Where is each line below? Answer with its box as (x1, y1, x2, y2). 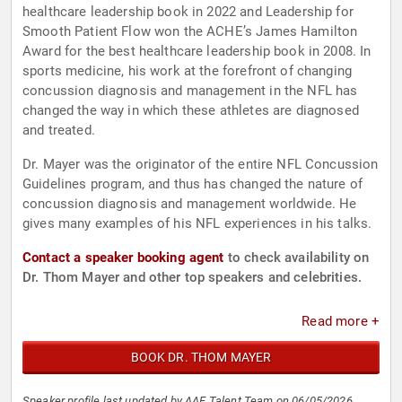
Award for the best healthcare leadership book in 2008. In (22, 43, 371, 60)
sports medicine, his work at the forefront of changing (22, 63, 353, 80)
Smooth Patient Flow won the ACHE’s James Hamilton (22, 23, 358, 40)
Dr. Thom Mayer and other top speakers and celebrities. (22, 269, 363, 286)
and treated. (22, 122, 95, 139)
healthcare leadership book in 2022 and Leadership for (22, 4, 354, 21)
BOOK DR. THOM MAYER (130, 350, 272, 365)
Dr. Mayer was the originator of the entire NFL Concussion (22, 156, 379, 173)
